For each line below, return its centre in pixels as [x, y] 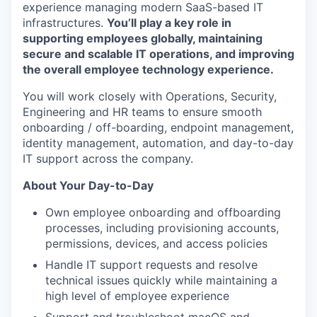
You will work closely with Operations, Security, [150, 96]
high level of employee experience [137, 295]
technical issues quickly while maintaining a [161, 280]
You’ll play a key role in [169, 22]
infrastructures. [65, 22]
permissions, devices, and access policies [156, 243]
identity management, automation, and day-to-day [158, 143]
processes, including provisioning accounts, [162, 227]
